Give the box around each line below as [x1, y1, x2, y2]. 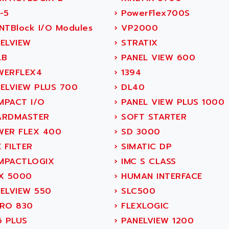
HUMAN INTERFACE [118, 170, 202, 182]
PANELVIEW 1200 [118, 215, 194, 227]
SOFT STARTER [118, 111, 187, 123]
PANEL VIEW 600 [118, 52, 195, 64]
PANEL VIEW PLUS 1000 [118, 96, 224, 108]
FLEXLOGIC [118, 200, 169, 212]
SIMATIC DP [118, 141, 172, 153]
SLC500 [118, 185, 155, 197]
